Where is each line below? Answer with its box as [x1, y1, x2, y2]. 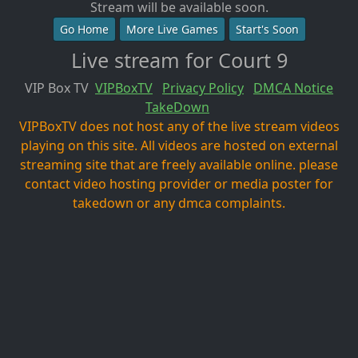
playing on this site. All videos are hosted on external [20, 136, 338, 154]
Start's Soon [235, 21, 299, 37]
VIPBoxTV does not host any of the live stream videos [18, 117, 340, 135]
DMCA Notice [253, 78, 333, 97]
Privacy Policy [162, 78, 244, 97]
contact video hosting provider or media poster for [25, 174, 333, 193]
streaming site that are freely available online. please [20, 155, 338, 173]
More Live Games [125, 21, 218, 37]
